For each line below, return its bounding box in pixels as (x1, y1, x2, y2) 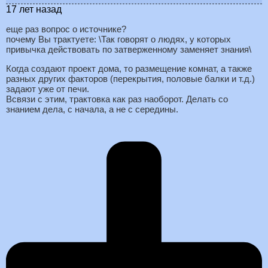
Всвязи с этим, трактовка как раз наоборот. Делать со (6, 93, 228, 104)
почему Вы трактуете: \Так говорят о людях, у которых (6, 33, 231, 44)
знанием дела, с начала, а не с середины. (6, 103, 178, 114)
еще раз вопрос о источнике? (6, 23, 126, 34)
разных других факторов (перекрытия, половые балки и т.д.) (6, 73, 255, 84)
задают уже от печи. (6, 83, 89, 94)
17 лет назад (6, 4, 62, 14)
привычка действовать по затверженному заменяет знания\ (6, 44, 251, 54)
